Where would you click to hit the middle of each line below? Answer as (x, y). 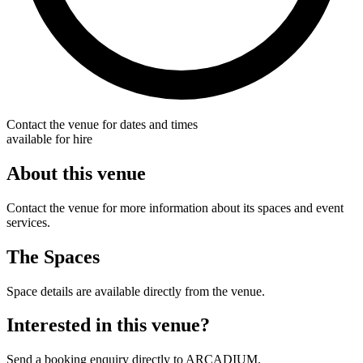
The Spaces (53, 256)
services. (28, 222)
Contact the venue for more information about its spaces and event (175, 207)
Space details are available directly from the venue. (136, 291)
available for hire (49, 139)
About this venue (76, 173)
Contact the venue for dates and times (102, 124)
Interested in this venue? (108, 325)
